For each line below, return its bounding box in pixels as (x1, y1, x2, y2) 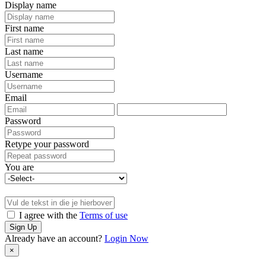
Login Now (104, 233, 148, 243)
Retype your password (5, 138, 89, 149)
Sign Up (9, 222, 37, 232)
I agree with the (17, 210, 80, 220)
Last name (5, 46, 43, 56)
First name (5, 23, 44, 33)
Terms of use (80, 210, 128, 220)
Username (5, 69, 43, 80)
